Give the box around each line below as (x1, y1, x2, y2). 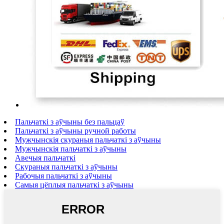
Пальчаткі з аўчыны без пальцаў (15, 117, 124, 126)
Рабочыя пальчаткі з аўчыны (15, 171, 112, 180)
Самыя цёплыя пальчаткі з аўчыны (15, 180, 133, 189)
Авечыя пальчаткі (15, 153, 75, 162)
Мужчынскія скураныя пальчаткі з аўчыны (15, 135, 161, 144)
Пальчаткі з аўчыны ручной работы (15, 126, 136, 135)
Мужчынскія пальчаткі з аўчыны (15, 144, 126, 153)
